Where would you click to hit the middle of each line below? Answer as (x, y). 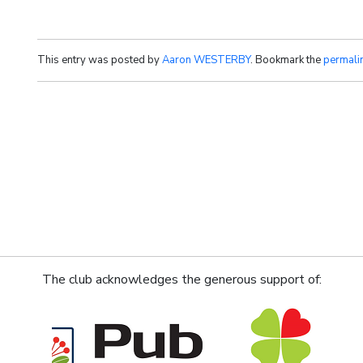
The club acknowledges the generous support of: (181, 280)
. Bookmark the (287, 60)
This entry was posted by (100, 60)
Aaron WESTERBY (206, 60)
